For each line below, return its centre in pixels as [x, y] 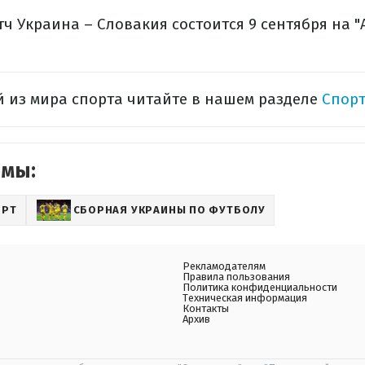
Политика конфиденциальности [260, 287]
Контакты [206, 308]
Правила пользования [236, 277]
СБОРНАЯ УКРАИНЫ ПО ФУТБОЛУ [169, 210]
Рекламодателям [224, 266]
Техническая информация [245, 298]
